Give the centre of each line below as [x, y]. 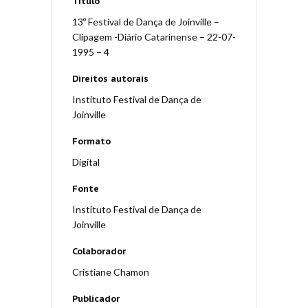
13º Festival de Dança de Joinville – [146, 22]
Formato [91, 142]
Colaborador [99, 252]
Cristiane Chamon [111, 272]
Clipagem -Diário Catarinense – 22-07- [154, 37]
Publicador [96, 299]
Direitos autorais [110, 79]
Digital [86, 162]
